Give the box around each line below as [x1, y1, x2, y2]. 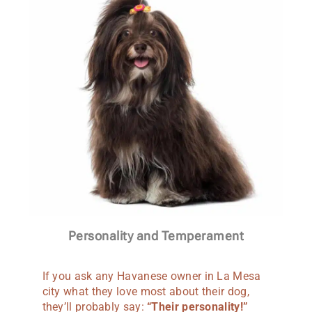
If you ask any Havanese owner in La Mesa [42, 269, 261, 283]
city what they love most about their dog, [42, 284, 249, 298]
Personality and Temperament [68, 228, 244, 243]
